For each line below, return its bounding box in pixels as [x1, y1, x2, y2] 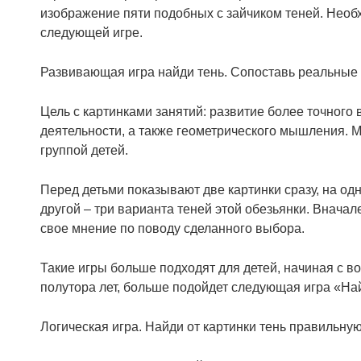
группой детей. [40, 143, 128, 157]
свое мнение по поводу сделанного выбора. [40, 221, 305, 235]
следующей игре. [40, 25, 143, 39]
